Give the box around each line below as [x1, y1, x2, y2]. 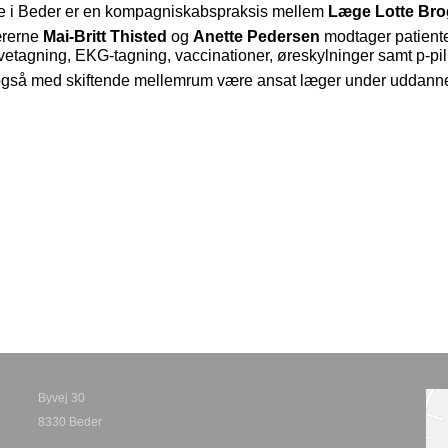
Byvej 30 [37, 391, 85, 405]
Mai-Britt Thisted [42, 27, 167, 45]
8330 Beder [37, 415, 102, 429]
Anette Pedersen [192, 27, 320, 45]
